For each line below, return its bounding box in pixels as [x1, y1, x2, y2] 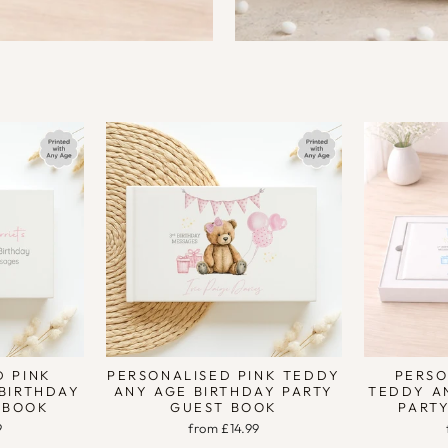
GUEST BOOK [169, 399, 278, 416]
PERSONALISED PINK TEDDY [107, 367, 341, 384]
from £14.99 [188, 420, 260, 437]
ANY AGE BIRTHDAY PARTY [113, 383, 335, 400]
